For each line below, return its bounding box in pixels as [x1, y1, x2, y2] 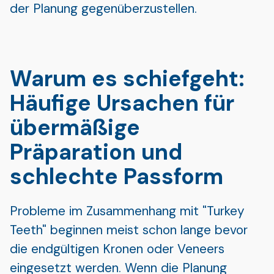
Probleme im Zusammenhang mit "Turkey [10, 202, 245, 219]
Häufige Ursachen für [10, 88, 234, 117]
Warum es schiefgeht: [10, 64, 245, 93]
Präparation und [10, 137, 182, 166]
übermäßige [10, 113, 140, 142]
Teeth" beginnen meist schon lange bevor [10, 221, 248, 238]
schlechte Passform [10, 161, 223, 191]
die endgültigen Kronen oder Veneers [10, 240, 224, 257]
